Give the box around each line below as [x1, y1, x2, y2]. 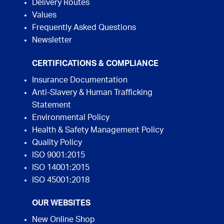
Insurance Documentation [32, 75, 127, 84]
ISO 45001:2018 [32, 175, 89, 184]
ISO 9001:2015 [32, 150, 85, 159]
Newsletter [32, 36, 72, 44]
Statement [32, 100, 71, 109]
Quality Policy [32, 138, 82, 146]
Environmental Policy [32, 113, 109, 121]
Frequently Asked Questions [32, 23, 136, 32]
